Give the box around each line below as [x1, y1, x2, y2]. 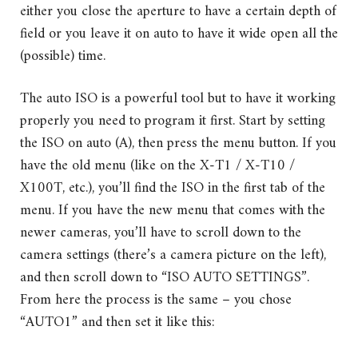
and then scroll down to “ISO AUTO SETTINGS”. [20, 265, 309, 290]
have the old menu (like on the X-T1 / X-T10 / [20, 153, 295, 178]
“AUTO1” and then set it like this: [20, 309, 215, 335]
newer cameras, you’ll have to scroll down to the [20, 220, 301, 245]
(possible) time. [20, 43, 105, 69]
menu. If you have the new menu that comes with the [20, 197, 325, 223]
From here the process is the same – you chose [20, 287, 292, 312]
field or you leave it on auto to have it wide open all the [20, 21, 338, 46]
